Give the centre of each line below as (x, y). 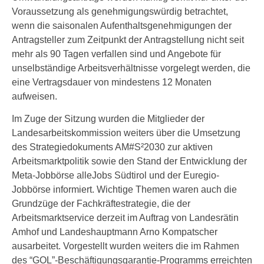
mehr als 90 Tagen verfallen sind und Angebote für (116, 54)
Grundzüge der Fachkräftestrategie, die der (101, 204)
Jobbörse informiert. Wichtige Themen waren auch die (124, 189)
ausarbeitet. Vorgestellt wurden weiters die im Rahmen (126, 246)
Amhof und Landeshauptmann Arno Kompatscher (115, 232)
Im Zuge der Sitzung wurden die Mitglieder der (108, 119)
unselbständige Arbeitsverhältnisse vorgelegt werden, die (131, 68)
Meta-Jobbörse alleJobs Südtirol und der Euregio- (115, 175)
